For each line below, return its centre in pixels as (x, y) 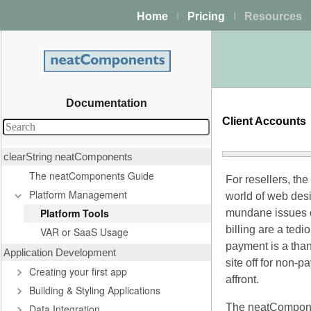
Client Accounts (266, 121)
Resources (273, 16)
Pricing (206, 16)
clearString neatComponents (68, 157)
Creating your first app (78, 271)
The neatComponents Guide (92, 176)
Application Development (60, 252)
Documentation (106, 103)
